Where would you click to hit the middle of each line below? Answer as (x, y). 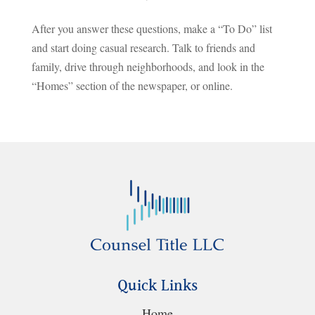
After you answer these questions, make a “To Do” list (152, 28)
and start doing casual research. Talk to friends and (143, 47)
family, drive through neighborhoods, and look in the (148, 66)
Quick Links (157, 286)
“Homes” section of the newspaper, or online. (132, 85)
